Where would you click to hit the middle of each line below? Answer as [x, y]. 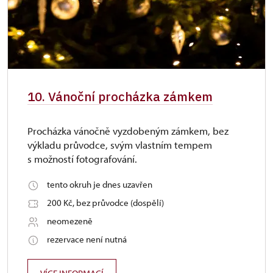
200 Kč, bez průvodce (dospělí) [105, 203]
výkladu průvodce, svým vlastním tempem [120, 145]
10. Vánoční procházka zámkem [120, 97]
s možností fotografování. [82, 159]
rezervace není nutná [87, 239]
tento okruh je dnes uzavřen [100, 184]
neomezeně [70, 221]
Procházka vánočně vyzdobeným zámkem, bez [128, 131]
